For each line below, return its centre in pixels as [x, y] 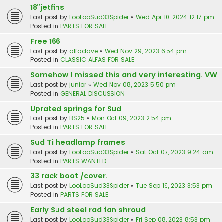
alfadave [83, 51]
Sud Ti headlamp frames [78, 142]
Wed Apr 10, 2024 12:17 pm [175, 17]
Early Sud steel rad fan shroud [88, 210]
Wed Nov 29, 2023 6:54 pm [146, 51]
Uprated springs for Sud [76, 109]
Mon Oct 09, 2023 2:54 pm [132, 118]
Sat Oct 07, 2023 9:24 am [174, 152]
